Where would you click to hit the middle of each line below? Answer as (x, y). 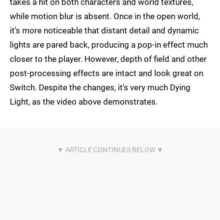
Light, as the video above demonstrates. (84, 102)
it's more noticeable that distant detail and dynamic (104, 31)
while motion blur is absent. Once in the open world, (105, 16)
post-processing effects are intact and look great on (107, 73)
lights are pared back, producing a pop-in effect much (109, 45)
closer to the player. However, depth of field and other (108, 59)
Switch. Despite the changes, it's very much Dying (100, 88)
